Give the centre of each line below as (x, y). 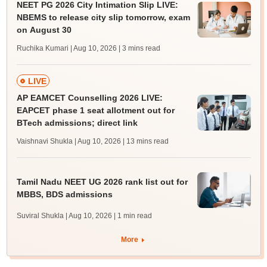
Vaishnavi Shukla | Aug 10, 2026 (69, 142)
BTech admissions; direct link (77, 123)
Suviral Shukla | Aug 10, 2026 (64, 216)
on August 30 (44, 30)
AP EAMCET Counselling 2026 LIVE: (89, 98)
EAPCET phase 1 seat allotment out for (95, 111)
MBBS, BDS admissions (64, 194)
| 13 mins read (145, 142)
